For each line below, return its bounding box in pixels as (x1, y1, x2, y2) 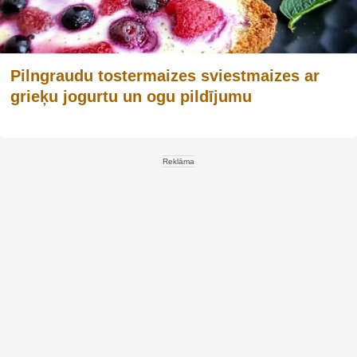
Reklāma (163, 156, 194, 166)
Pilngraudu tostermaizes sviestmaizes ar (10, 66, 320, 84)
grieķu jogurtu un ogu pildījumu (10, 87, 252, 105)
